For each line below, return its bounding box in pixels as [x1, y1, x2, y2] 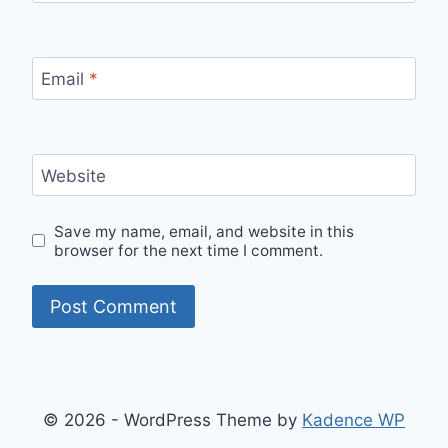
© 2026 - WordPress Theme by [43, 410, 302, 430]
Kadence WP [302, 410, 405, 430]
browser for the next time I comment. [54, 240, 324, 260]
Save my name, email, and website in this [54, 221, 355, 241]
